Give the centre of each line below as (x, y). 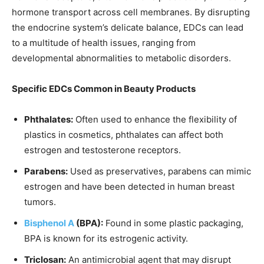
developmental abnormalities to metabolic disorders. (121, 58)
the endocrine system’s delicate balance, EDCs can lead (128, 28)
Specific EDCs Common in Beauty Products (104, 89)
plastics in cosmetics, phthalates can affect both (124, 135)
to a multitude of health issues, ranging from (104, 43)
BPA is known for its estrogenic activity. (106, 239)
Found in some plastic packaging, (173, 223)
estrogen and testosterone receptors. (103, 150)
